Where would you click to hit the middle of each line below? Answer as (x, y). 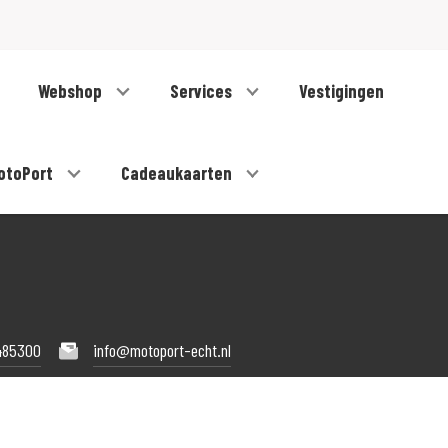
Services (202, 91)
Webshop (72, 91)
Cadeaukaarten (178, 173)
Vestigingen (342, 91)
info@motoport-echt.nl (161, 349)
